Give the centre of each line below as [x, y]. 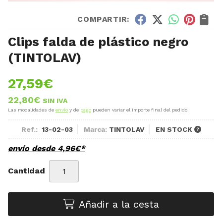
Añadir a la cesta [119, 204]
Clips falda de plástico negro [98, 41]
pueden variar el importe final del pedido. [140, 110]
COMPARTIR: [104, 19]
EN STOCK [175, 129]
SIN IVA [55, 100]
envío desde [33, 148]
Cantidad [27, 171]
